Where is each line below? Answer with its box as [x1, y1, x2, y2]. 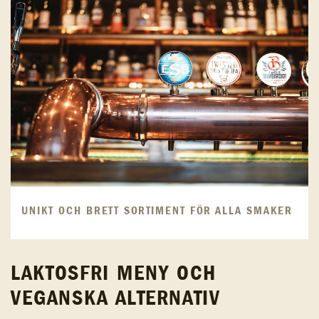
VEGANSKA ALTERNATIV [11, 288, 221, 309]
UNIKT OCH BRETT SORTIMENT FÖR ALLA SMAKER [21, 204, 293, 216]
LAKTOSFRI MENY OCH [11, 263, 216, 284]
